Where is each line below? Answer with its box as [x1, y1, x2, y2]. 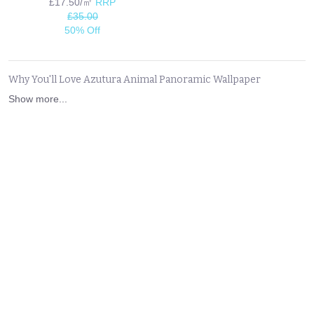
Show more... [8, 93, 67, 104]
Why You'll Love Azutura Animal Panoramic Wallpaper [8, 73, 261, 86]
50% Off [64, 24, 101, 36]
